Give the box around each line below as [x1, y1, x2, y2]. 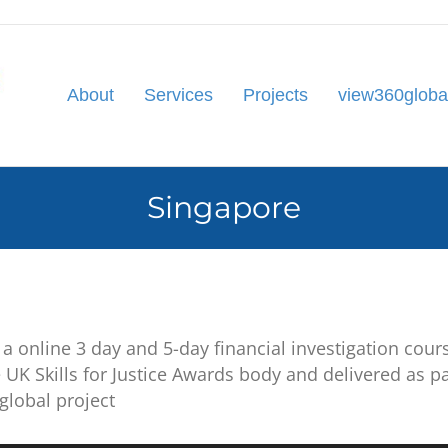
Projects [243, 85, 309, 105]
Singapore [147, 189, 301, 226]
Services [144, 85, 214, 105]
